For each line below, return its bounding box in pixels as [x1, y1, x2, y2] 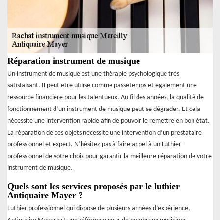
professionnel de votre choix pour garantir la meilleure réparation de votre [7, 153, 212, 161]
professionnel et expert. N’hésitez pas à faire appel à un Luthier [7, 141, 181, 149]
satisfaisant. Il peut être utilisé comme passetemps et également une [7, 82, 197, 90]
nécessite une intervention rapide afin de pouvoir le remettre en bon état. [7, 117, 210, 125]
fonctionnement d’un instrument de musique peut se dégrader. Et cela [7, 106, 200, 113]
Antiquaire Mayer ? [7, 191, 83, 201]
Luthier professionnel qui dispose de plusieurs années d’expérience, [7, 205, 190, 213]
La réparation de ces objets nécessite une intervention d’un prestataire [7, 129, 202, 137]
